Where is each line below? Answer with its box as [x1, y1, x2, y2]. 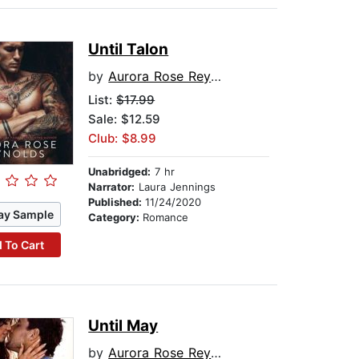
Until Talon [88, 40, 169, 59]
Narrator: [88, 180, 135, 194]
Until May [88, 317, 159, 336]
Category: [88, 211, 143, 224]
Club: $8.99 [88, 131, 157, 147]
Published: [88, 196, 146, 209]
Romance [143, 211, 189, 224]
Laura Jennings [135, 180, 216, 194]
